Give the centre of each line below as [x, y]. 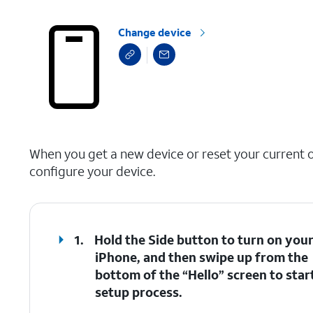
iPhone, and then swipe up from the [202, 257]
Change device [155, 32]
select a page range [74, 140]
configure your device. [92, 171]
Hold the [122, 240]
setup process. [139, 292]
